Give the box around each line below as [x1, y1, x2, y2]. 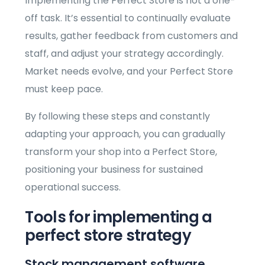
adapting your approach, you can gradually [25, 127, 226, 141]
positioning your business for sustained [25, 163, 203, 177]
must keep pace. [25, 82, 104, 96]
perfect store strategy [25, 225, 191, 247]
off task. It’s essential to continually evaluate [25, 11, 231, 25]
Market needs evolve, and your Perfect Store [25, 64, 234, 79]
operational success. [25, 180, 121, 195]
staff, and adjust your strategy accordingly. [25, 47, 224, 61]
